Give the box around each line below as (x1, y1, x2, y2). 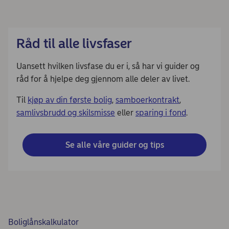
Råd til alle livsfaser (16, 35, 132, 52)
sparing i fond (135, 107, 186, 118)
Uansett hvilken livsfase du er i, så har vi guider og (16, 61, 199, 71)
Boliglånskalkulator (8, 217, 79, 227)
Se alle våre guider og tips (65, 140, 164, 150)
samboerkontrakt (116, 95, 179, 105)
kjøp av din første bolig (28, 95, 112, 105)
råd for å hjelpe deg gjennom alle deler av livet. (16, 74, 190, 84)
